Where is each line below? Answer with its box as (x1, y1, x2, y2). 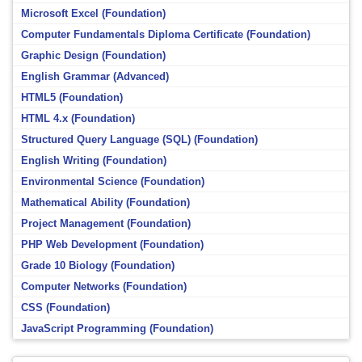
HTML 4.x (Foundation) (21, 112, 135, 124)
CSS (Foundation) (21, 301, 110, 314)
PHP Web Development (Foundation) (21, 238, 204, 250)
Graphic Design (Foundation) (21, 48, 166, 61)
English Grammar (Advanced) (21, 69, 169, 82)
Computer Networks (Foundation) (21, 280, 187, 293)
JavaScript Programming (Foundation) (21, 322, 213, 335)
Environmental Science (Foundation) (21, 175, 204, 187)
